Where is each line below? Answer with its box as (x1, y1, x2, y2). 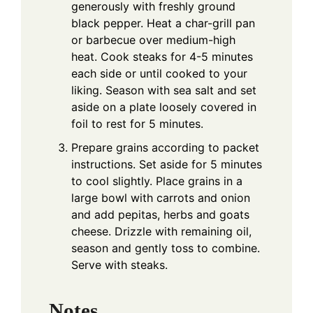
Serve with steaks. (71, 258, 168, 272)
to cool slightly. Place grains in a (71, 174, 242, 189)
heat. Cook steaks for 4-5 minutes (71, 50, 253, 64)
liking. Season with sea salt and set (71, 83, 256, 98)
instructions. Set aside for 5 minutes (71, 157, 262, 172)
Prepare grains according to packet (71, 140, 259, 155)
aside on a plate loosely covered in (71, 100, 256, 115)
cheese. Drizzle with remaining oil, (71, 224, 252, 239)
